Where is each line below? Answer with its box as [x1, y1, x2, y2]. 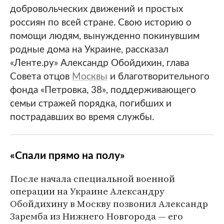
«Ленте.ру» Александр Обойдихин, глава [10, 58, 189, 68]
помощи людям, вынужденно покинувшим [10, 31, 199, 41]
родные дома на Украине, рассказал [10, 45, 168, 54]
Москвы [72, 72, 107, 81]
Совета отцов [10, 72, 72, 81]
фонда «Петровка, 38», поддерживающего [10, 85, 196, 95]
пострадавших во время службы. [10, 112, 154, 122]
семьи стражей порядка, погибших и [10, 99, 171, 108]
